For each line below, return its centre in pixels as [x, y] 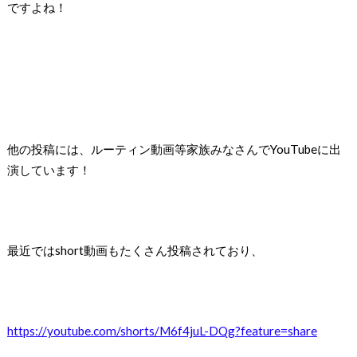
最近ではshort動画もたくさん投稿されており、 [135, 251]
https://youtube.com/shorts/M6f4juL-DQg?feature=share [162, 331]
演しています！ [49, 170]
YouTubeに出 [305, 149]
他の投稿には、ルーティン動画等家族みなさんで [138, 149]
